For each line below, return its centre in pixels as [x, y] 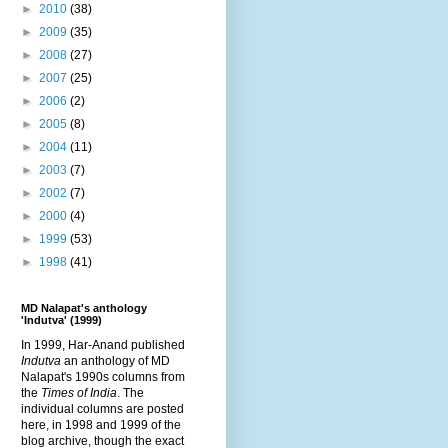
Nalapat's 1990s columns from [103, 376]
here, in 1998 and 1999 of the [101, 424]
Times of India [79, 392]
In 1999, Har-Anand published [103, 344]
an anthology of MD [115, 360]
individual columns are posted [102, 408]
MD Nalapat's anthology [84, 307]
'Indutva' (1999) [61, 319]
